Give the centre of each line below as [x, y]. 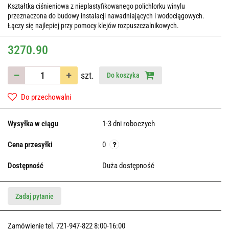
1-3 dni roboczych [129, 124]
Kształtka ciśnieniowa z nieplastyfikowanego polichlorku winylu [96, 6]
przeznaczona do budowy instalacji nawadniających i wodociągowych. [106, 16]
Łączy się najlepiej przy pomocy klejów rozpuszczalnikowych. [93, 26]
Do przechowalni [46, 97]
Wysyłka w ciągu [33, 124]
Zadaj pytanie [35, 197]
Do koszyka [124, 75]
